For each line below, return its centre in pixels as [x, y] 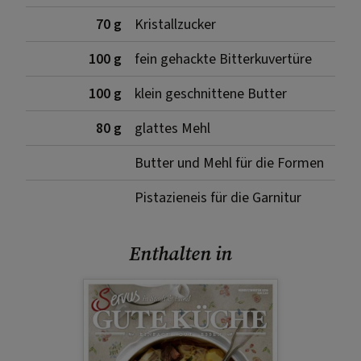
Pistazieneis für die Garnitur [218, 197]
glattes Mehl [172, 128]
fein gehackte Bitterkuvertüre [223, 59]
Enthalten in [180, 253]
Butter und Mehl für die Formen [229, 163]
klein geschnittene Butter [211, 93]
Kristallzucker [175, 24]
